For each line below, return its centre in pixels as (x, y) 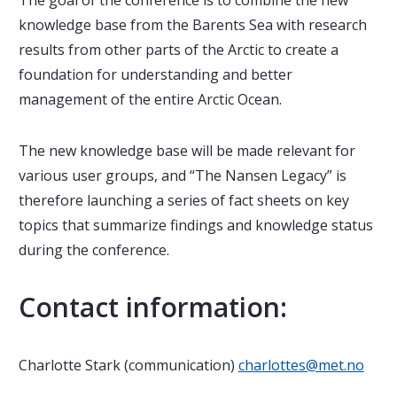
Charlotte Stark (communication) (128, 366)
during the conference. (93, 250)
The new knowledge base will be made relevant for (187, 151)
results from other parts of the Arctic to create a (178, 50)
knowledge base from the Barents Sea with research (192, 25)
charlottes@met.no (301, 366)
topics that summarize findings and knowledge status (195, 226)
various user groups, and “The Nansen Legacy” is (182, 176)
